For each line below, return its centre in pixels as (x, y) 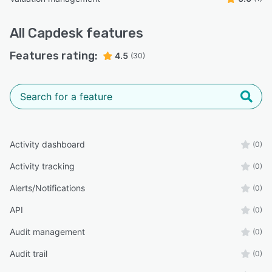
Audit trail (29, 254)
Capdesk (57, 33)
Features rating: (54, 56)
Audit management (47, 232)
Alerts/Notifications (47, 188)
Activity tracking (42, 166)
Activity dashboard (47, 144)
